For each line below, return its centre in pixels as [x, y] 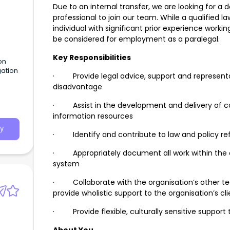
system [66, 164]
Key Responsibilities [92, 58]
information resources [93, 116]
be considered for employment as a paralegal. [136, 39]
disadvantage [78, 87]
